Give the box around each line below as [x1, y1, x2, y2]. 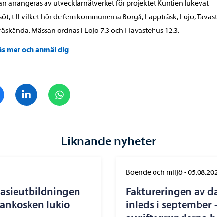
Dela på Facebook [4, 84, 62, 94]
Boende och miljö [126, 167, 183, 177]
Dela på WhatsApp [70, 84, 129, 94]
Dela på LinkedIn [37, 84, 92, 94]
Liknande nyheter [61, 133, 156, 149]
